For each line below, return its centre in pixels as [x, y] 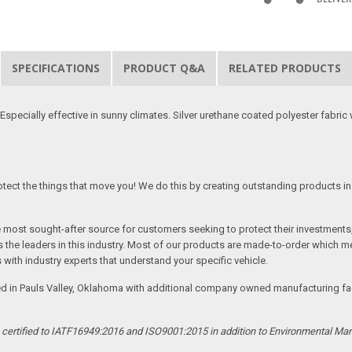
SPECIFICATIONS [56, 68]
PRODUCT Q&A [165, 68]
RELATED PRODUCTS [285, 68]
